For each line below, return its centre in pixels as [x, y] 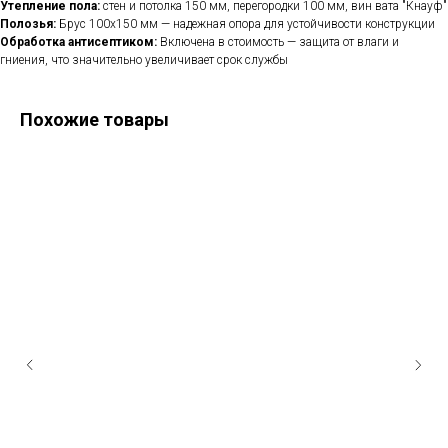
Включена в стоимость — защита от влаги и [279, 42]
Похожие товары [94, 120]
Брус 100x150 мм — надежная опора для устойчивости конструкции [245, 24]
